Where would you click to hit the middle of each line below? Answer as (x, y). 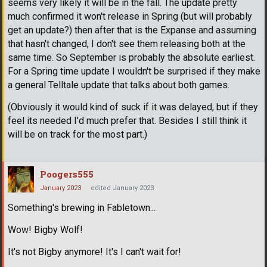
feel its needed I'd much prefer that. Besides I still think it (127, 121)
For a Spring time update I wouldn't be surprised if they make (134, 72)
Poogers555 (67, 174)
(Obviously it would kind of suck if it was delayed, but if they (133, 107)
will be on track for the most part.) (77, 135)
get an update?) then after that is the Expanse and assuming (132, 30)
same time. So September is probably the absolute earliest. (131, 58)
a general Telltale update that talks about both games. (119, 85)
